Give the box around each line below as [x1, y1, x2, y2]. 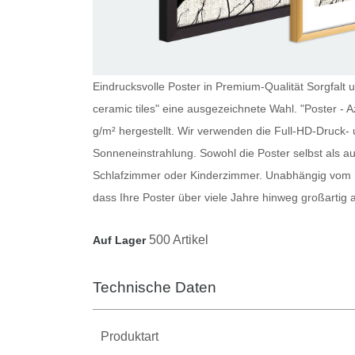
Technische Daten [93, 278, 216, 296]
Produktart [101, 329, 158, 343]
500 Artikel [149, 232, 208, 246]
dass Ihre [93, 190, 143, 204]
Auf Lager [93, 233, 146, 246]
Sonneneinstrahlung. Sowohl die [93, 146, 258, 159]
